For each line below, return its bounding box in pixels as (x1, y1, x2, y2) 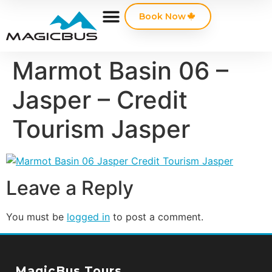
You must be (6, 211, 67, 223)
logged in (67, 211, 110, 223)
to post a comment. (110, 211, 203, 223)
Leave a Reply (6, 176, 134, 200)
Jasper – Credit (12, 85, 188, 115)
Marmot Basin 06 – (12, 56, 228, 86)
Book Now (139, 11, 186, 22)
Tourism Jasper (12, 114, 190, 144)
